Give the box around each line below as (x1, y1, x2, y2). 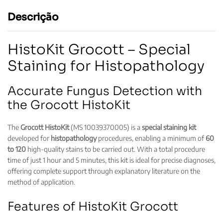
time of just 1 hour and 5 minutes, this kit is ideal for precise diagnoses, (7, 155, 216, 164)
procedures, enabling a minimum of (97, 133, 206, 142)
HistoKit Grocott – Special (7, 41, 191, 59)
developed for (7, 133, 51, 142)
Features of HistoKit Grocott (7, 199, 178, 214)
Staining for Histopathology (7, 57, 205, 75)
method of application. (7, 177, 75, 186)
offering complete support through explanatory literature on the (7, 166, 200, 175)
